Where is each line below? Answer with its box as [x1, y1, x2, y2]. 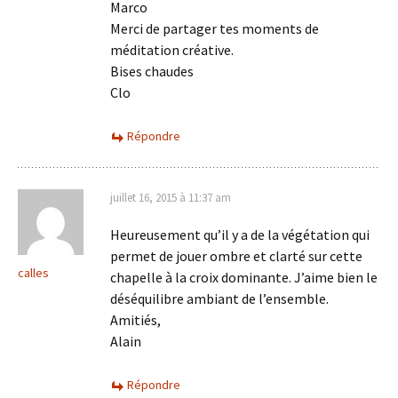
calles [18, 264, 49, 281]
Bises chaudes [110, 61, 194, 80]
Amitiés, [110, 310, 161, 329]
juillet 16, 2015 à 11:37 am [110, 189, 231, 205]
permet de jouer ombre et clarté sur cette [110, 246, 362, 265]
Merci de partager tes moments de [110, 19, 319, 37]
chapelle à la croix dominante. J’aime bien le [110, 267, 378, 286]
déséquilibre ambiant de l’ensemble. [110, 289, 329, 307]
